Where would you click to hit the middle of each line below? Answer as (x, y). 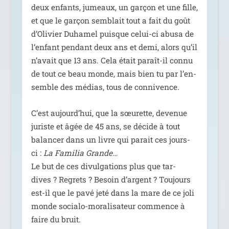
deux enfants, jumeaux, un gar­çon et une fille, (114, 7)
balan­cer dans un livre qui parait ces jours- (110, 139)
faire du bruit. (56, 219)
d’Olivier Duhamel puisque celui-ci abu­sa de (112, 34)
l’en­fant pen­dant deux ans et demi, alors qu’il (114, 47)
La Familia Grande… (80, 153)
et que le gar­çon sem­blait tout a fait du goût (110, 21)
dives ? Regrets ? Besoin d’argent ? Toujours (111, 179)
